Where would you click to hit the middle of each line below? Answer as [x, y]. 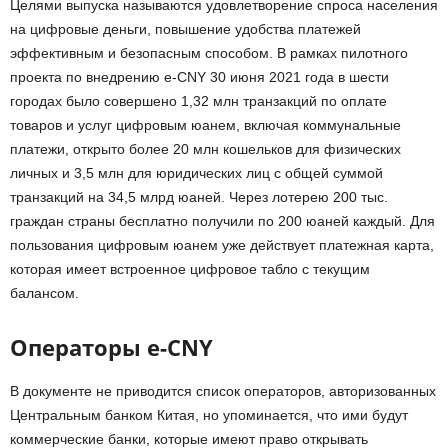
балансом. [44, 292]
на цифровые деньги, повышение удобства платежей [185, 28]
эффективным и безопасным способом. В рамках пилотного [209, 52]
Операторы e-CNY [111, 346]
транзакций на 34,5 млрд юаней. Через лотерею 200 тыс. [199, 196]
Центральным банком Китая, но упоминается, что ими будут [209, 414]
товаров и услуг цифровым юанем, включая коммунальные [205, 124]
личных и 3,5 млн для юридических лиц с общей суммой [196, 172]
